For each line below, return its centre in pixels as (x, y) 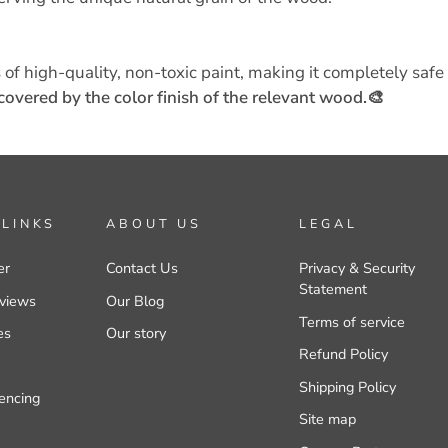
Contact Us (142, 268)
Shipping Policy (348, 386)
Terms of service (352, 321)
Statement (333, 289)
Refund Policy (344, 354)
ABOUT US (154, 224)
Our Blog (135, 300)
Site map (328, 419)
